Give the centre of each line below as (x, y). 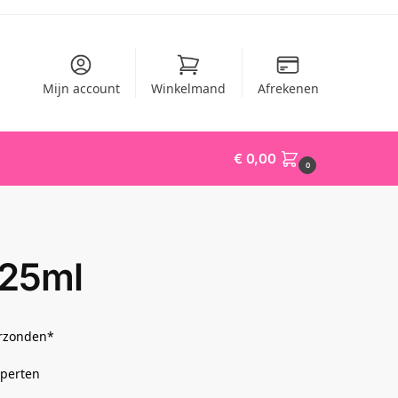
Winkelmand (189, 88)
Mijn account (81, 88)
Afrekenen (288, 88)
